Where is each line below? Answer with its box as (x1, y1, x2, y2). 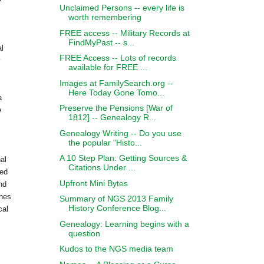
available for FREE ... (68, 62, 147, 72)
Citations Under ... (68, 163, 136, 172)
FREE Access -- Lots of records (59, 53, 176, 62)
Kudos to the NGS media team (59, 244, 173, 253)
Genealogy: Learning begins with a (59, 219, 189, 229)
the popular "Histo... (68, 137, 142, 147)
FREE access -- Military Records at (59, 28, 190, 38)
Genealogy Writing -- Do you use (59, 128, 181, 138)
